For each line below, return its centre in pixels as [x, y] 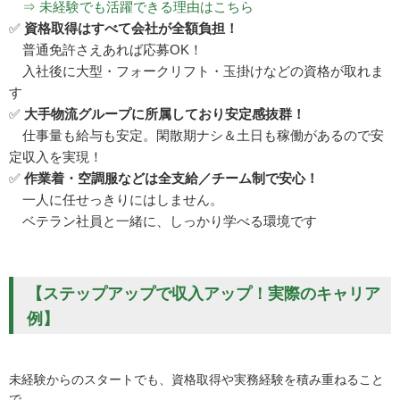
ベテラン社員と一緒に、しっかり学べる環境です [163, 221]
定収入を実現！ [56, 157]
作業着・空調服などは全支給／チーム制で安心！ [171, 179]
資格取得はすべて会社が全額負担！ [131, 29]
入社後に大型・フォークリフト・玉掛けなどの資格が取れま [196, 71]
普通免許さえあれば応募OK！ [106, 50]
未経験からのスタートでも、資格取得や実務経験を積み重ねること [196, 380]
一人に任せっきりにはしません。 [116, 200]
